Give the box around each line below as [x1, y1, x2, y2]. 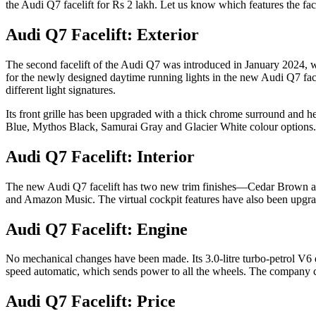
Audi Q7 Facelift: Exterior [6, 25, 199, 44]
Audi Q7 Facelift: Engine [6, 219, 188, 238]
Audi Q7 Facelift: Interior [6, 147, 195, 166]
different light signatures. [6, 83, 116, 96]
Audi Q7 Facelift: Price [6, 292, 176, 311]
